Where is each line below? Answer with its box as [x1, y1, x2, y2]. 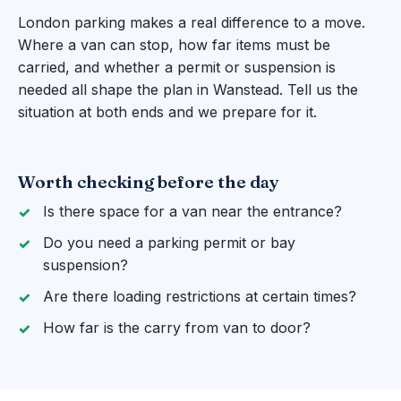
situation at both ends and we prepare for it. [18, 103, 317, 122]
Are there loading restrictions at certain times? [43, 287, 356, 306]
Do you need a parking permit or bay [43, 234, 295, 252]
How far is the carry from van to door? [43, 319, 311, 337]
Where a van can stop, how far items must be [18, 36, 330, 55]
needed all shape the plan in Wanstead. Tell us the [18, 81, 358, 99]
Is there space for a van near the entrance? [43, 202, 342, 221]
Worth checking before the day [18, 171, 279, 193]
